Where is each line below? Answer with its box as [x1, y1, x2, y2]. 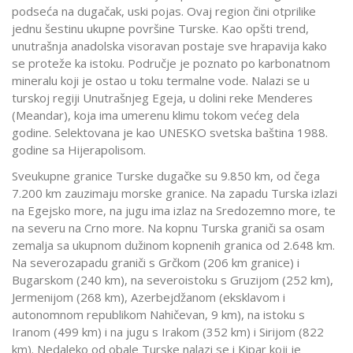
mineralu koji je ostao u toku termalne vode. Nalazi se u [12, 72, 310, 89]
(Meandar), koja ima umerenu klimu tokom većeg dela [12, 107, 299, 124]
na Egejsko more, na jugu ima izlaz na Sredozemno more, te [12, 202, 336, 218]
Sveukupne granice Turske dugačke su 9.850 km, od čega [12, 167, 320, 184]
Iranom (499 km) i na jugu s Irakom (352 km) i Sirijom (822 [12, 323, 324, 340]
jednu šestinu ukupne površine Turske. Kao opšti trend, [12, 20, 309, 37]
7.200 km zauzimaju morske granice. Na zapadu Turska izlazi [12, 184, 337, 201]
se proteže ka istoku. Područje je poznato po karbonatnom [12, 55, 330, 72]
